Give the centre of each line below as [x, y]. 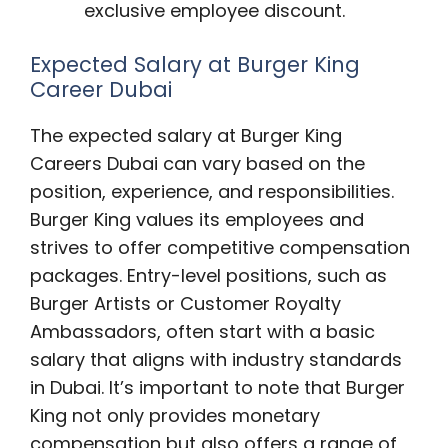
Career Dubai [101, 89]
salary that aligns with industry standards [216, 359]
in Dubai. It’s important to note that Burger [217, 387]
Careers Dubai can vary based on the [197, 163]
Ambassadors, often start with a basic [202, 331]
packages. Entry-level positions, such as [208, 275]
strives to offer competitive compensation [220, 247]
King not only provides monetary [175, 415]
